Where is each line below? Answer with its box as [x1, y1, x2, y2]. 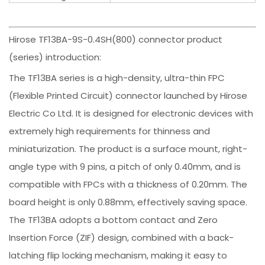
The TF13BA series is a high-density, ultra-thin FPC [9, 71, 225, 84]
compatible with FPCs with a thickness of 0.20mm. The [9, 177, 248, 190]
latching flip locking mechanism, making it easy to [9, 248, 228, 261]
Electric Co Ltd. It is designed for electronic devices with [9, 106, 254, 119]
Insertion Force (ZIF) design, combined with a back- [9, 231, 234, 244]
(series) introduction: [9, 50, 102, 63]
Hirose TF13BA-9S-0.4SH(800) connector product [9, 33, 223, 46]
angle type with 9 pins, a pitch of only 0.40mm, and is [9, 160, 241, 173]
